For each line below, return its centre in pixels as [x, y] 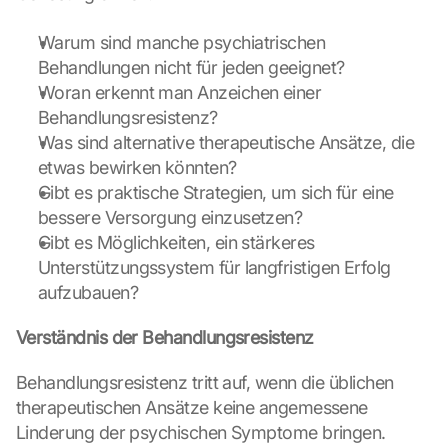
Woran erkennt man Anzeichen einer [180, 92]
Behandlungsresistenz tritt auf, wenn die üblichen [205, 382]
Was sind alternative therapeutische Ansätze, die [226, 142]
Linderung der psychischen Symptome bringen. [201, 432]
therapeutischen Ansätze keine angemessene [192, 407]
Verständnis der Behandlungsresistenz [165, 337]
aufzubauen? [88, 292]
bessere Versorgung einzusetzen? [170, 217]
